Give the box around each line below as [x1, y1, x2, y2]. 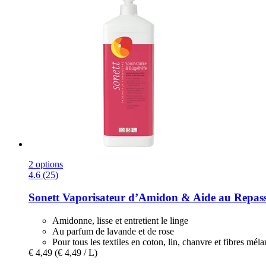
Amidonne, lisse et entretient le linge [52, 216, 188, 226]
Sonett [28, 191, 59, 204]
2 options [28, 159, 63, 169]
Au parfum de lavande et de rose [52, 226, 174, 237]
